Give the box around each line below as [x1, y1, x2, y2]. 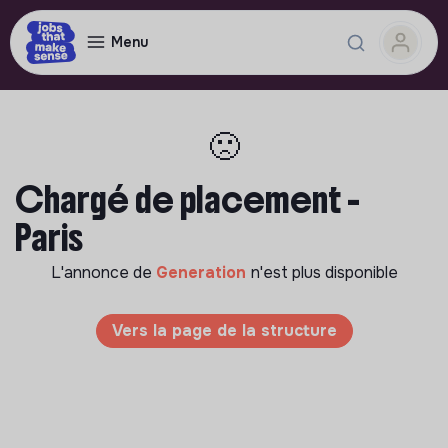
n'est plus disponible [250, 262, 398, 283]
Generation [155, 262, 251, 283]
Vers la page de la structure [111, 320, 337, 341]
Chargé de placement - [15, 177, 360, 223]
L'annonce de [50, 262, 156, 283]
